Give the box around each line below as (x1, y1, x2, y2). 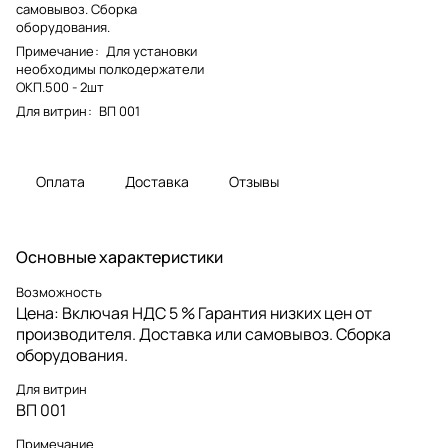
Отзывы (229, 171, 279, 191)
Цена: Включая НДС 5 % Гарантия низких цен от (16, 301, 372, 324)
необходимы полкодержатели (16, 59, 204, 78)
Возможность (16, 282, 102, 301)
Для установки (106, 41, 197, 60)
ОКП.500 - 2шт (16, 77, 104, 96)
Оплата (36, 171, 85, 191)
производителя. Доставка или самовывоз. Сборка (16, 322, 391, 345)
